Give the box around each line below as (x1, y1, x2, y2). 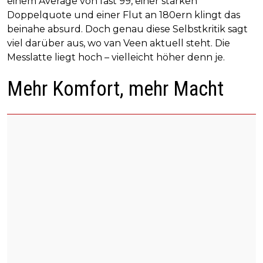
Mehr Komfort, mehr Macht (7, 77, 224, 102)
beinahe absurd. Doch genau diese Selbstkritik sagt (7, 23, 248, 35)
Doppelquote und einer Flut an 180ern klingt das (7, 9, 240, 21)
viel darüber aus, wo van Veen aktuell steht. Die (7, 38, 230, 49)
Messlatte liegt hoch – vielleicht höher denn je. (7, 52, 225, 63)
